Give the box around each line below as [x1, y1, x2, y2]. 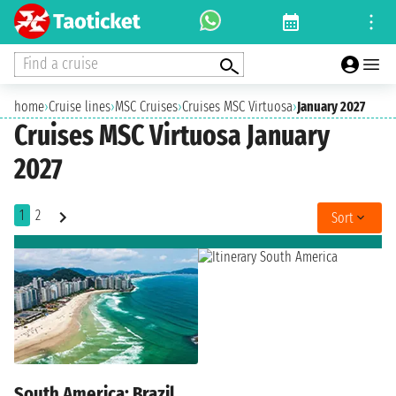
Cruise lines [49, 98, 110, 115]
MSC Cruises [115, 98, 178, 115]
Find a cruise [23, 53, 98, 73]
